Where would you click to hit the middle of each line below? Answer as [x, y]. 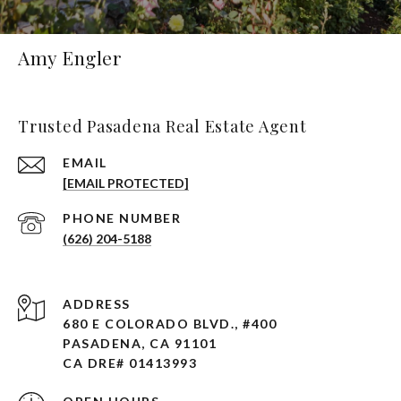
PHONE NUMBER [122, 218]
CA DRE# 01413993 [130, 363]
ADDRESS [97, 304]
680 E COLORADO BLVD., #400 [170, 324]
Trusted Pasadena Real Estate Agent [162, 127]
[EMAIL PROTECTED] [126, 183]
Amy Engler [70, 58]
